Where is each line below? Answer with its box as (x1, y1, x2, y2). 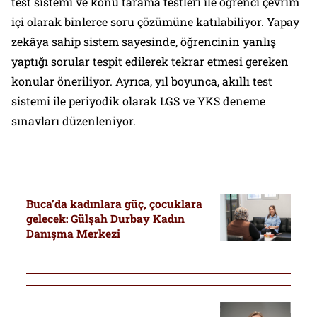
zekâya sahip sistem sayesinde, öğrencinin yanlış (11, 33, 276, 49)
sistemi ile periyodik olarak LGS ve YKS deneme (11, 93, 265, 108)
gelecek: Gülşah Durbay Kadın (25, 212, 185, 226)
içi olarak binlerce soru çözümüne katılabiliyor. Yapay (11, 13, 299, 29)
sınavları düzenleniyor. (11, 113, 136, 128)
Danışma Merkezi (25, 226, 120, 241)
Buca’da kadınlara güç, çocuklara (25, 197, 202, 212)
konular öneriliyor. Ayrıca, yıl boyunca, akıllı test (11, 73, 272, 88)
